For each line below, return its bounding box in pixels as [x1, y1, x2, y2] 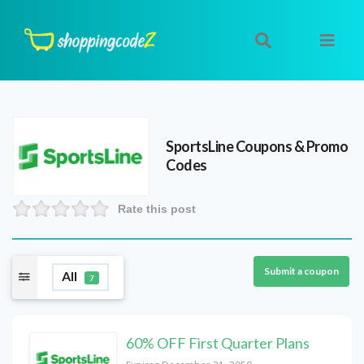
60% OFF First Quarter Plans [126, 333, 310, 352]
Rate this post [118, 201, 196, 215]
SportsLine [166, 137, 234, 156]
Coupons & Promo [233, 137, 349, 156]
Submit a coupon [264, 264, 339, 277]
